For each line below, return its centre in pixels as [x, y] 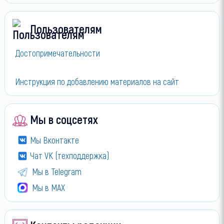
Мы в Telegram [56, 172]
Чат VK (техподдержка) [69, 156]
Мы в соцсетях [64, 119]
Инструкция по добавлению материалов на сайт [97, 82]
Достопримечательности [57, 53]
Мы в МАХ [48, 187]
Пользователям [66, 29]
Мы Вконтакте [54, 140]
